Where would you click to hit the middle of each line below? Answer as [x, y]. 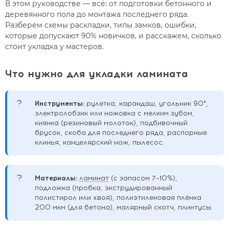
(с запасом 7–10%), [143, 178]
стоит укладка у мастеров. [54, 47]
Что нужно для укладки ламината [97, 74]
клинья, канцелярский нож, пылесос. [99, 142]
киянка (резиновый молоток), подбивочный [111, 122]
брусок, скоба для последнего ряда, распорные [121, 132]
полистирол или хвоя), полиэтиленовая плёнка [118, 197]
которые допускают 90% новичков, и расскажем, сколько [113, 36]
